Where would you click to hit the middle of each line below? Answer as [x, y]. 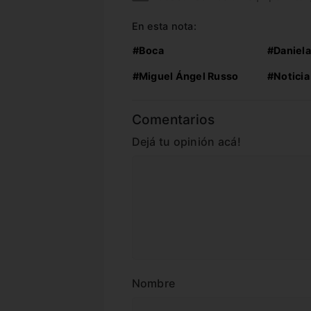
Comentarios [173, 119]
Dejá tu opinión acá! [186, 142]
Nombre [153, 283]
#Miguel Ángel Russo [185, 76]
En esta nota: [164, 26]
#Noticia [288, 76]
